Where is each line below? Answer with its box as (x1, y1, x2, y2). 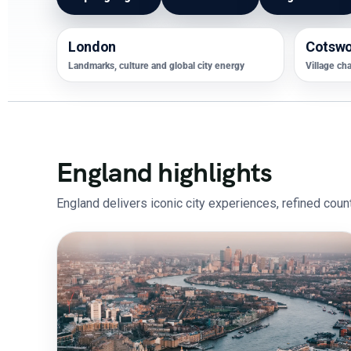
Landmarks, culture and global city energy (68, 60, 244, 71)
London (68, 38, 116, 55)
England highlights (56, 154, 273, 190)
